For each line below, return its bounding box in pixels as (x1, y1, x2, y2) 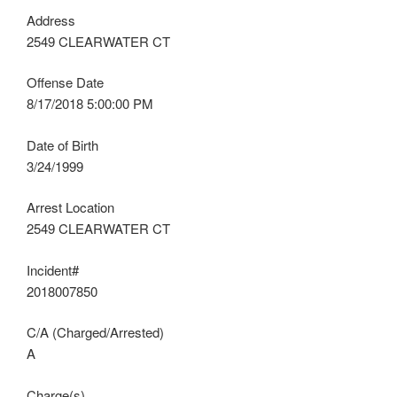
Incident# (27, 260, 79, 279)
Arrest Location (27, 198, 114, 217)
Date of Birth (27, 135, 98, 154)
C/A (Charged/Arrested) (27, 323, 164, 342)
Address (27, 10, 75, 29)
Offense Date (27, 73, 104, 92)
